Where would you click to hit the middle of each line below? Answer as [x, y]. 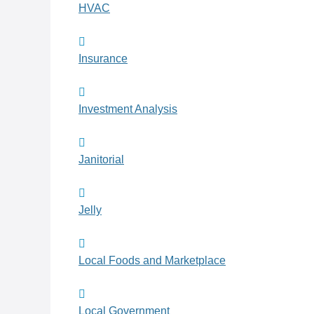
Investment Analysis [128, 109]
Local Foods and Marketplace [152, 261]
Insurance [103, 59]
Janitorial [101, 160]
